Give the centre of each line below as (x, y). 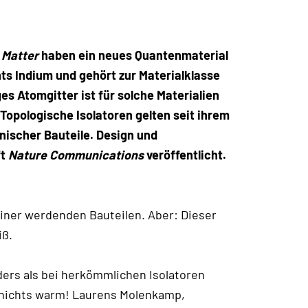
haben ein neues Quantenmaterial (135, 55)
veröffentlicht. (185, 155)
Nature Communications (76, 155)
